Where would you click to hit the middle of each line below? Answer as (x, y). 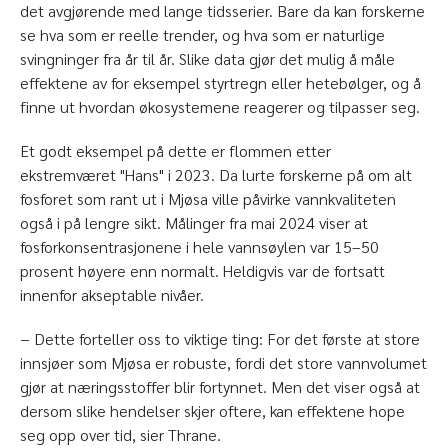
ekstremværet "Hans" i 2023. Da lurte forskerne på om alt (216, 175)
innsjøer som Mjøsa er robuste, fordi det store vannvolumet (223, 363)
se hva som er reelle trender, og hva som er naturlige (202, 35)
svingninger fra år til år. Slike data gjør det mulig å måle (207, 59)
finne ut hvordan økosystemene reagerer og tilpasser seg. (220, 107)
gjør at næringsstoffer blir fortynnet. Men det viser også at (220, 387)
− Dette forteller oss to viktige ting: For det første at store (220, 339)
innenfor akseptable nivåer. (112, 295)
